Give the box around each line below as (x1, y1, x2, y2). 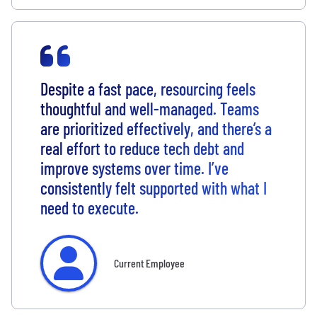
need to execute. (40, 197, 139, 219)
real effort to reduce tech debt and (40, 138, 244, 159)
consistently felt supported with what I (40, 178, 267, 199)
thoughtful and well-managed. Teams (40, 98, 259, 120)
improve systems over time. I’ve (40, 158, 229, 179)
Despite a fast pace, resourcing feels (40, 79, 255, 100)
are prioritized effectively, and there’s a (40, 118, 272, 139)
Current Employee (114, 256, 185, 270)
